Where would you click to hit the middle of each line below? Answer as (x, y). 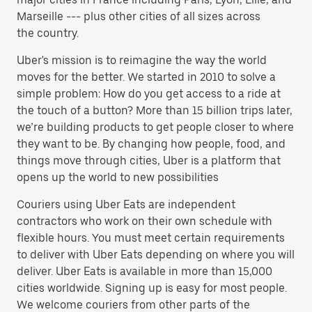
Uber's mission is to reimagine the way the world (142, 60)
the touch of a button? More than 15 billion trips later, (155, 110)
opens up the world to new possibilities (118, 177)
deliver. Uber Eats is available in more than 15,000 (145, 271)
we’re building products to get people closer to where (155, 127)
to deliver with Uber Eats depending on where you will (156, 255)
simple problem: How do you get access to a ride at (149, 94)
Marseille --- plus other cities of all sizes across (139, 16)
